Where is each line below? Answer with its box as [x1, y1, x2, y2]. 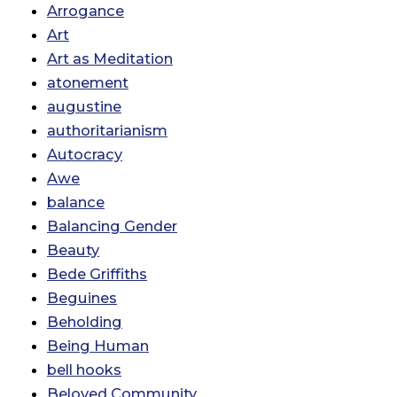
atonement [47, 74, 128, 92]
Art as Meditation [47, 50, 173, 68]
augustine [47, 97, 121, 116]
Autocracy [47, 145, 122, 164]
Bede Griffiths [47, 265, 147, 284]
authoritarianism [47, 121, 167, 140]
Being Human [47, 337, 149, 355]
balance [47, 193, 105, 212]
